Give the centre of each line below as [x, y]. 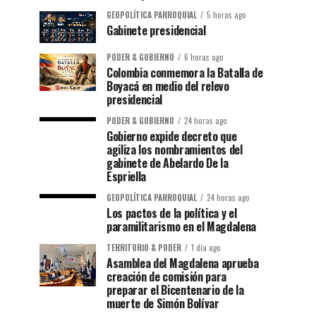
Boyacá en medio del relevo [168, 86]
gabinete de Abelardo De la [168, 163]
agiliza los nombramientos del [175, 150]
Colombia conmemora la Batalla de [185, 73]
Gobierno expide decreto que [172, 136]
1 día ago [206, 248]
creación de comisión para [166, 277]
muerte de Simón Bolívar [163, 304]
